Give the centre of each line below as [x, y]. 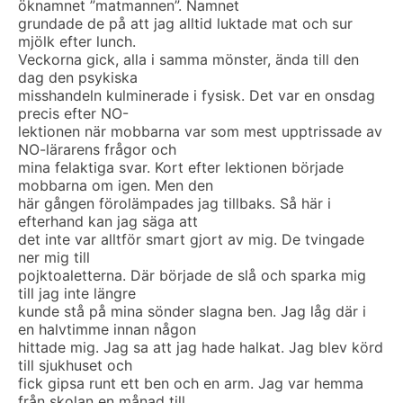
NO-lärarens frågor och [97, 149]
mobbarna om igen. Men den [116, 185]
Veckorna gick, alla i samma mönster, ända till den [188, 59]
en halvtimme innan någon [107, 329]
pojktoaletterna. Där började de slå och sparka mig [192, 275]
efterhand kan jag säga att [108, 221]
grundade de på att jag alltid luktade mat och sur [185, 23]
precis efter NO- [73, 113]
